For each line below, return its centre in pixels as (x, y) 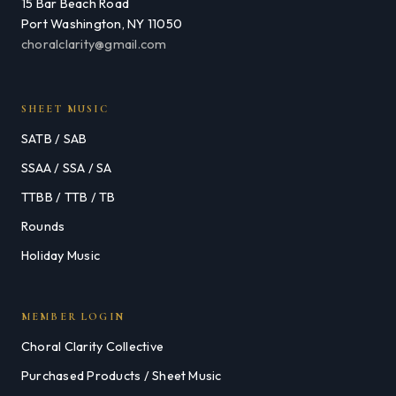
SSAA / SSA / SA (67, 168)
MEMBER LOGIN (73, 317)
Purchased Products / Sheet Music (122, 376)
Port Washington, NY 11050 (102, 23)
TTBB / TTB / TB (69, 198)
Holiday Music (61, 256)
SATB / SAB (54, 139)
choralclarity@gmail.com (94, 44)
